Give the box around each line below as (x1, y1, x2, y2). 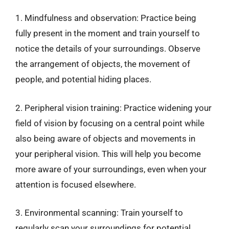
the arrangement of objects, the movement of (15, 59, 190, 69)
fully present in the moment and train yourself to (15, 28, 200, 38)
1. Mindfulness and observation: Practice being (15, 13, 196, 23)
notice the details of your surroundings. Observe (15, 43, 200, 54)
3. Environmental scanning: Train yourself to (15, 208, 183, 218)
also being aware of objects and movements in (15, 133, 195, 144)
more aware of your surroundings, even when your (15, 164, 207, 174)
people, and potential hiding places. (15, 74, 151, 84)
